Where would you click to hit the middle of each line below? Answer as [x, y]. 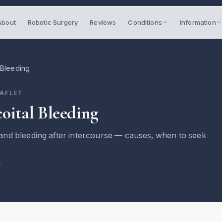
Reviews [103, 22]
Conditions [145, 22]
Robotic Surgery [53, 22]
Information [198, 22]
